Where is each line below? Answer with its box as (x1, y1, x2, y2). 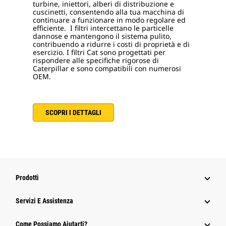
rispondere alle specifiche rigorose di (33, 55, 159, 65)
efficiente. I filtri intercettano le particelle (33, 23, 174, 33)
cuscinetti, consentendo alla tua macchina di (33, 7, 184, 17)
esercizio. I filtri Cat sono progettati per (33, 47, 165, 57)
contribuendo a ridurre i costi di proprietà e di (33, 39, 190, 49)
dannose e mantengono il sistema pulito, (33, 31, 172, 41)
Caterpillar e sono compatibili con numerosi (33, 64, 181, 73)
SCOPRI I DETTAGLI (45, 108, 101, 117)
